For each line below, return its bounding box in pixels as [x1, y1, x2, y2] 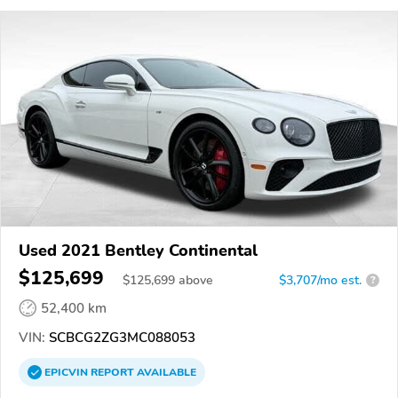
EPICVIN [44, 364, 91, 379]
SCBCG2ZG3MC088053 [45, 328, 195, 346]
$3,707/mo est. [279, 271, 362, 289]
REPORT [91, 364, 134, 379]
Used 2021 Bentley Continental [19, 239, 258, 261]
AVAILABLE [134, 364, 196, 379]
